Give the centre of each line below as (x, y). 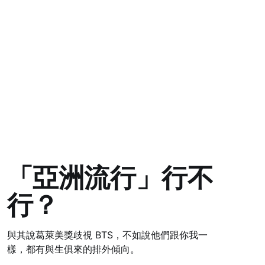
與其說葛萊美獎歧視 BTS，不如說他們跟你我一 (107, 235)
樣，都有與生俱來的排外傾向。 (73, 249)
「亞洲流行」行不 (110, 178)
